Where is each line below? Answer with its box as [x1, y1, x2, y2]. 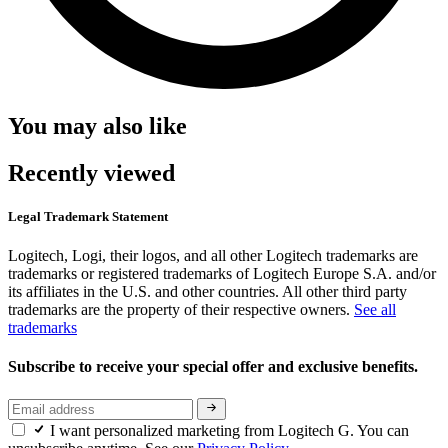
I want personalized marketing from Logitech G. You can [50, 421, 409, 439]
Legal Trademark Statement [8, 208, 168, 224]
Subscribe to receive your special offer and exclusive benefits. [8, 358, 422, 376]
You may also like [8, 112, 187, 139]
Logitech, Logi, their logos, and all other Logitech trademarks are [8, 247, 418, 265]
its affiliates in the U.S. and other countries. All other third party [8, 283, 407, 301]
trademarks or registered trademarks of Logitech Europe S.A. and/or [8, 265, 436, 283]
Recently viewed [8, 159, 175, 186]
